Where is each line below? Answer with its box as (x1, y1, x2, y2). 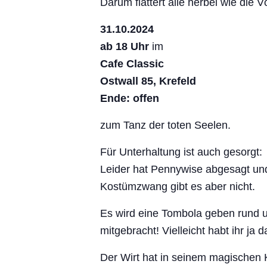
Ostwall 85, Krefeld (100, 74, 196, 87)
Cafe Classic (100, 57, 164, 70)
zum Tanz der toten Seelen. (100, 119, 231, 131)
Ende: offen (100, 92, 159, 104)
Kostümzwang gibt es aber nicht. (100, 180, 255, 193)
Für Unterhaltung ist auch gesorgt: (100, 145, 262, 158)
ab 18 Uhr (100, 40, 152, 52)
